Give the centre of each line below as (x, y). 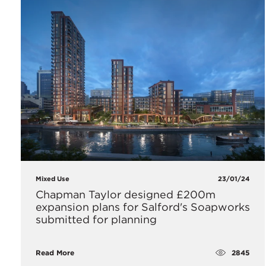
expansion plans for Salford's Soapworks (143, 207)
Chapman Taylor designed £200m (126, 195)
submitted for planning (96, 220)
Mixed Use (53, 179)
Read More (55, 253)
